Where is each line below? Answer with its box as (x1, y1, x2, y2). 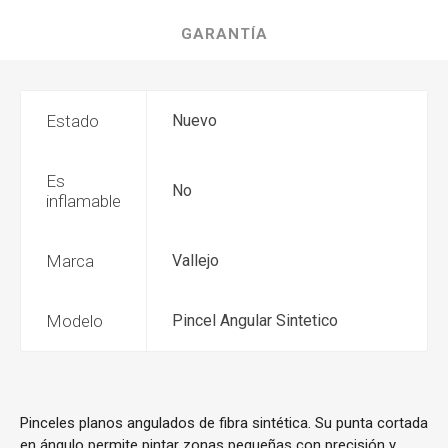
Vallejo (172, 251, 219, 270)
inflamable (46, 191, 121, 211)
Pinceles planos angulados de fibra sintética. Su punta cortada (20, 414, 428, 432)
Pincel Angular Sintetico (172, 311, 338, 330)
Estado (46, 111, 99, 131)
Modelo (46, 311, 103, 331)
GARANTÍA (180, 25, 268, 43)
